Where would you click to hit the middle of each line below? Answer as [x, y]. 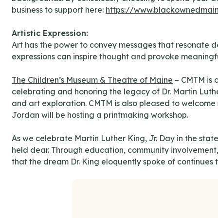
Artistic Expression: [50, 33]
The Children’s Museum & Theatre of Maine [92, 80]
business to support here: [59, 10]
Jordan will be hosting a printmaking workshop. [100, 115]
